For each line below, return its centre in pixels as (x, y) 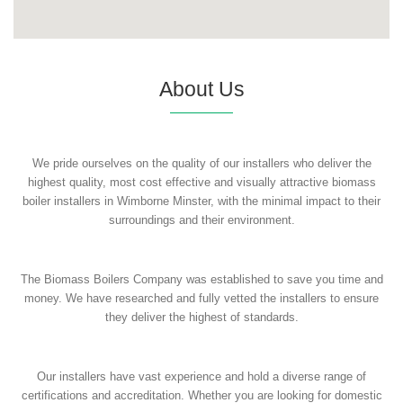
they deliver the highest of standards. (201, 317)
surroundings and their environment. (201, 219)
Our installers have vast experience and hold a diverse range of (201, 376)
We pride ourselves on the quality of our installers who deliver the (201, 163)
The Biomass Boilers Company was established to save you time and (201, 279)
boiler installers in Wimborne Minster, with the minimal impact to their (201, 201)
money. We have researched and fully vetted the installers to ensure (201, 298)
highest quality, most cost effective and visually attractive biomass (201, 182)
